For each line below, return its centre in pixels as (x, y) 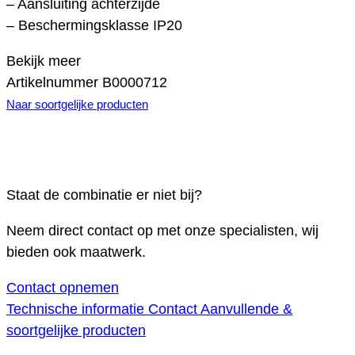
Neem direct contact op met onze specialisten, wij (162, 231)
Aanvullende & (246, 309)
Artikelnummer (54, 83)
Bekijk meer (44, 61)
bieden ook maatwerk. (76, 252)
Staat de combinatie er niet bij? (104, 195)
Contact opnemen (63, 288)
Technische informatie (77, 309)
